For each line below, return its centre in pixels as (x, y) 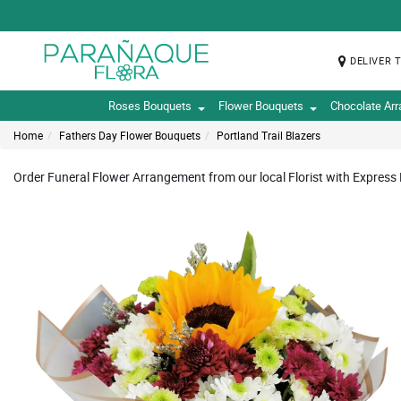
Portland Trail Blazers (269, 135)
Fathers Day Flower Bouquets (130, 135)
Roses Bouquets (150, 106)
